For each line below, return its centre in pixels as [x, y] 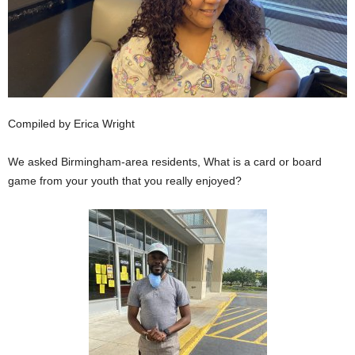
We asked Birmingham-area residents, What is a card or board [165, 162]
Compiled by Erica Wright [71, 124]
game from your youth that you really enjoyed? [125, 181]
